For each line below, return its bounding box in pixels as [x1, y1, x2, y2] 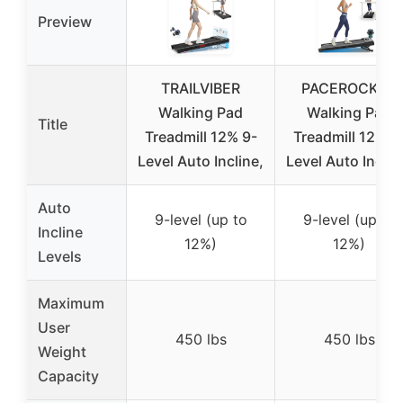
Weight [38, 343, 86, 362]
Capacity [38, 367, 99, 386]
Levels [38, 247, 82, 266]
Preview [38, 13, 92, 31]
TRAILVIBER [161, 79, 240, 98]
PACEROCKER [301, 79, 397, 98]
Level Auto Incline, [138, 152, 264, 171]
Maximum [38, 294, 104, 313]
